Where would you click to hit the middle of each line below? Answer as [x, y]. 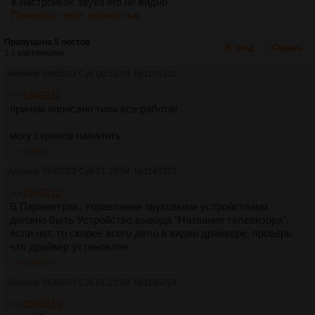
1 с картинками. [35, 52]
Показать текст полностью [76, 15]
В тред [240, 47]
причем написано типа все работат [94, 108]
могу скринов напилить [65, 135]
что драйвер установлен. [70, 246]
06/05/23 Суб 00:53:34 [86, 73]
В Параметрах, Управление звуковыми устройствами [139, 206]
